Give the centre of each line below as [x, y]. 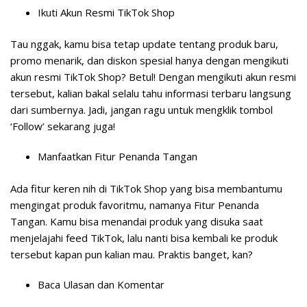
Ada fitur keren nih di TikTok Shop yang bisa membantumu [146, 188]
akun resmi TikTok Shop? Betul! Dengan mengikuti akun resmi [153, 77]
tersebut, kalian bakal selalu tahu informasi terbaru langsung [151, 94]
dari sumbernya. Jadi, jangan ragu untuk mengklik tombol [142, 110]
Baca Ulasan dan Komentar [101, 284]
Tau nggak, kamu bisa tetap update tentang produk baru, [144, 44]
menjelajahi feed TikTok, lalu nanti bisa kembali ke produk [144, 237]
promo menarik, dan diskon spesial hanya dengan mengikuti [149, 61]
